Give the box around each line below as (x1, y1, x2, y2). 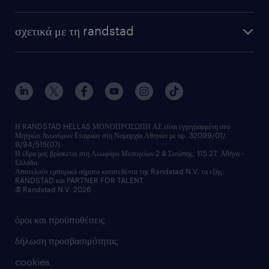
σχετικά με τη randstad (15, 23, 134, 38)
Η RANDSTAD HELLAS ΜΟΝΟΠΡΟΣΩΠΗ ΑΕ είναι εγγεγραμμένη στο (15, 122, 230, 130)
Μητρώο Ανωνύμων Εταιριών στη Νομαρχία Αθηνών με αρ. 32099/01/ (15, 131, 226, 139)
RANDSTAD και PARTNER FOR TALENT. (15, 176, 145, 184)
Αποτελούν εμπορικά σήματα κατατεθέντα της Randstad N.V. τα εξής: (15, 167, 225, 175)
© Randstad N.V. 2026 (15, 185, 91, 193)
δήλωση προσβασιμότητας (15, 235, 118, 246)
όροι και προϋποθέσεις (15, 214, 104, 225)
